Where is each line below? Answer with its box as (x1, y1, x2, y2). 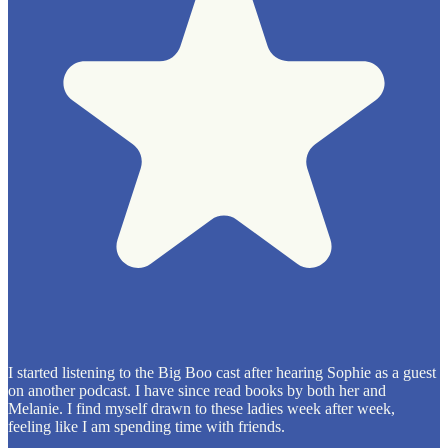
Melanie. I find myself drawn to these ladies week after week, (8, 400, 395, 418)
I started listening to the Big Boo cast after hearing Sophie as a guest (8, 364, 436, 382)
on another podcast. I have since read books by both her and (8, 382, 386, 400)
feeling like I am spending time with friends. (8, 418, 285, 436)
